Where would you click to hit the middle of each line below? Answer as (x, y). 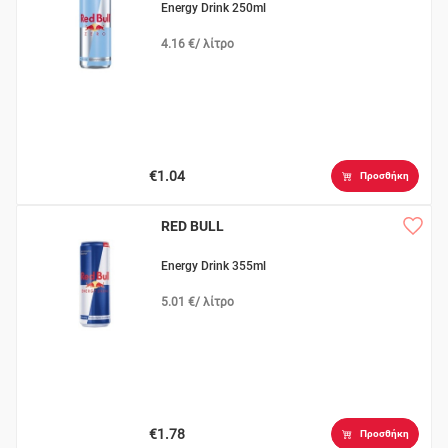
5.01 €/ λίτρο (198, 302)
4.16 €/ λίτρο (198, 44)
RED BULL (193, 226)
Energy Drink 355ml (214, 266)
